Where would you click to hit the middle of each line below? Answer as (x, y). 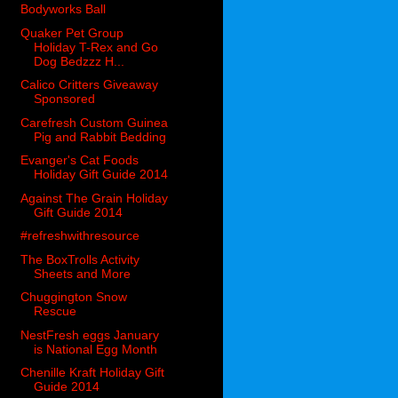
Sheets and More (83, 273)
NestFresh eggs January (90, 334)
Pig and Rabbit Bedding (100, 136)
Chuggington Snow (74, 297)
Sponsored (65, 99)
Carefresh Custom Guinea (95, 122)
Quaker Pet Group (72, 32)
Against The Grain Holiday (95, 198)
